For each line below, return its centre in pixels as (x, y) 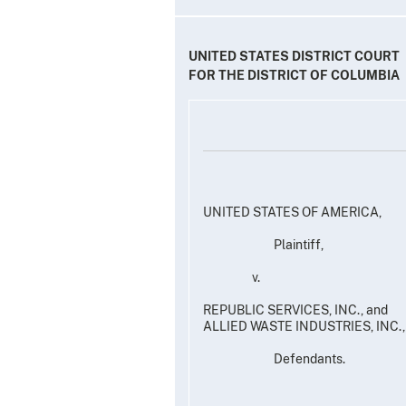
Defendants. (274, 358)
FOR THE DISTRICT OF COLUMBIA (294, 75)
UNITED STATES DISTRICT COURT (294, 56)
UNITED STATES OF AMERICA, (292, 212)
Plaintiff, (263, 244)
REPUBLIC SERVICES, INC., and (295, 309)
